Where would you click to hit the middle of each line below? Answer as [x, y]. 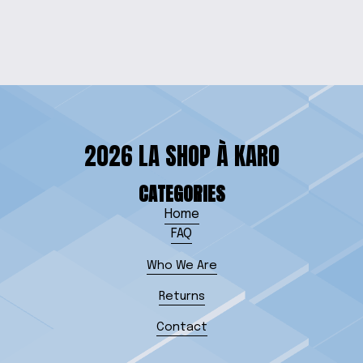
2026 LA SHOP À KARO [181, 156]
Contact [181, 327]
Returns [181, 296]
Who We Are [181, 265]
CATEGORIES [181, 194]
